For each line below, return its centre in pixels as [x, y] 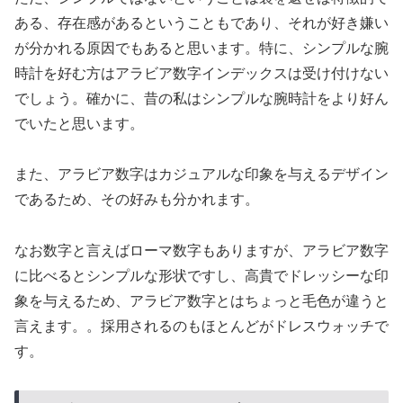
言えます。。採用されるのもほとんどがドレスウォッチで [201, 327]
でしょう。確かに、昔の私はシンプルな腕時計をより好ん [201, 98]
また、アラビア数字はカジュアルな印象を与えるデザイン [201, 175]
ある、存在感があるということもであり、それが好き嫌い [201, 22]
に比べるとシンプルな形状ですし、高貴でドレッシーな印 [201, 276]
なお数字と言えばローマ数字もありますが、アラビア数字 [201, 251]
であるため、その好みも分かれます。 [137, 200]
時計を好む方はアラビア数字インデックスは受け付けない [201, 73]
